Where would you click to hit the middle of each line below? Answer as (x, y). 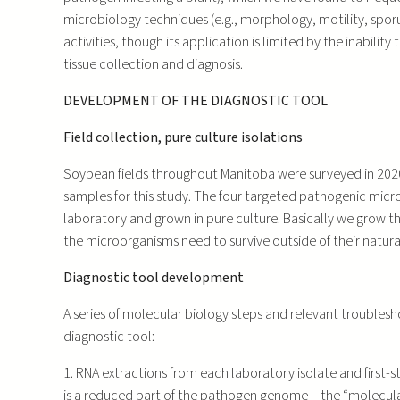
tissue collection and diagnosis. (153, 64)
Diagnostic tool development (153, 277)
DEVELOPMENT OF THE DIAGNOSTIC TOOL (195, 100)
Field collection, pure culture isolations (183, 137)
